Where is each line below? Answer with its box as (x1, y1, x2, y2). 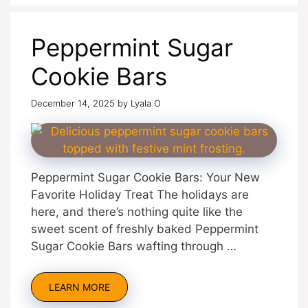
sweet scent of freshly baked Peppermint (31, 221, 258, 236)
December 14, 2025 (31, 97, 115, 109)
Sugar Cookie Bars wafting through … (31, 239, 236, 253)
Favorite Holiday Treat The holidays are (31, 187, 249, 201)
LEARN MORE (49, 281, 110, 293)
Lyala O (131, 97, 161, 109)
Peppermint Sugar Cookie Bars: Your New (31, 170, 260, 184)
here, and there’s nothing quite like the (31, 204, 243, 219)
